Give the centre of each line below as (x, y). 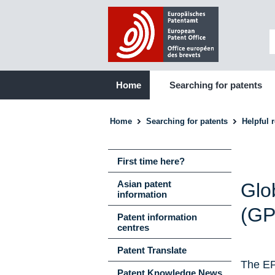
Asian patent (144, 184)
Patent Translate (152, 250)
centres (133, 227)
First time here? (151, 161)
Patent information (157, 217)
